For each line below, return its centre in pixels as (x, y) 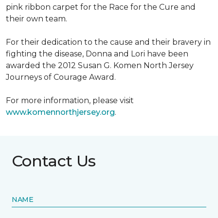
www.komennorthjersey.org (60, 112)
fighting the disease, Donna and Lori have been (97, 54)
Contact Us (54, 161)
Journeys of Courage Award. (61, 77)
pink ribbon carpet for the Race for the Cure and (101, 7)
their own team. (36, 19)
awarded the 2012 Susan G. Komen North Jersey (100, 65)
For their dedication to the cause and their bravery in (108, 42)
